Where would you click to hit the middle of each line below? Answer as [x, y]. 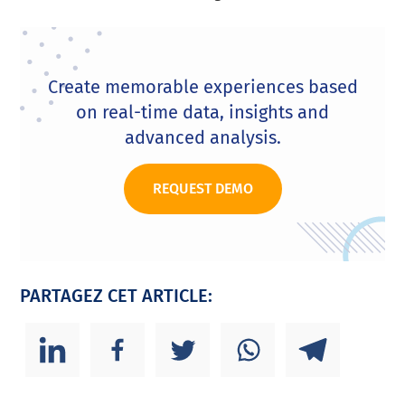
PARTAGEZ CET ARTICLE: [117, 296]
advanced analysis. [202, 137]
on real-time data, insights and [202, 112]
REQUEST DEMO [202, 188]
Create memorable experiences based [202, 87]
